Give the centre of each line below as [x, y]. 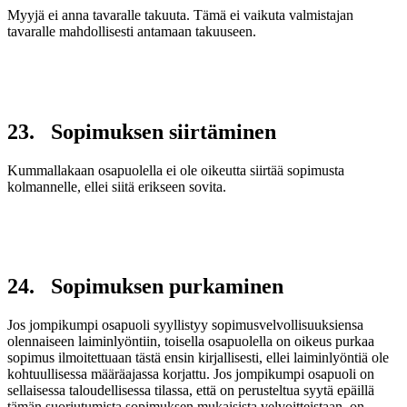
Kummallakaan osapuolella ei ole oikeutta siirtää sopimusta [176, 170]
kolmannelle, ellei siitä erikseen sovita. [117, 186]
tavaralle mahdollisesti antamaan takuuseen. [132, 31]
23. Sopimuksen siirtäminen [142, 131]
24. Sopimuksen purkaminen [145, 287]
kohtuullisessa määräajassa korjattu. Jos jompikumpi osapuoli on [191, 374]
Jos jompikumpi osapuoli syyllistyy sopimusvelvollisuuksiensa [185, 325]
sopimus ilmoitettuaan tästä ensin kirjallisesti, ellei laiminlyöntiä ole [198, 358]
